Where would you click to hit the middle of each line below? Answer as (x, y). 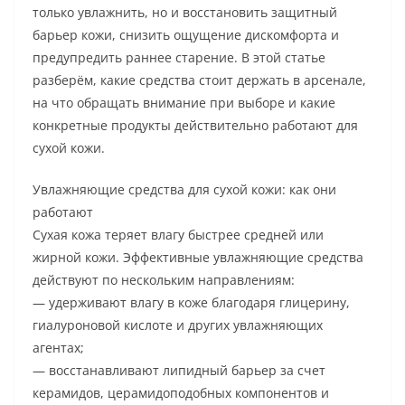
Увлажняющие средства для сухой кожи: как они (184, 190)
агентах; (58, 348)
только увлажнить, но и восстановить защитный (185, 13)
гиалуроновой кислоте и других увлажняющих (178, 325)
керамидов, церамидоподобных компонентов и (181, 393)
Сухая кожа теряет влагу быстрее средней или (178, 235)
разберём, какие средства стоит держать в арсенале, (199, 80)
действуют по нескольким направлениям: (164, 280)
